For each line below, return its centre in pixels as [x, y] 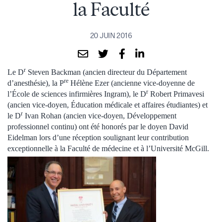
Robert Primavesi [176, 94]
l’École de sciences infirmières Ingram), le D [77, 94]
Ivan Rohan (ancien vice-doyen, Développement [100, 115]
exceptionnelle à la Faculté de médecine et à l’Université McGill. [108, 148]
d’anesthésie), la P [36, 83]
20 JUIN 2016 [111, 35]
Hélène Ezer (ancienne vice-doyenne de [132, 83]
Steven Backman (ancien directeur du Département [106, 72]
